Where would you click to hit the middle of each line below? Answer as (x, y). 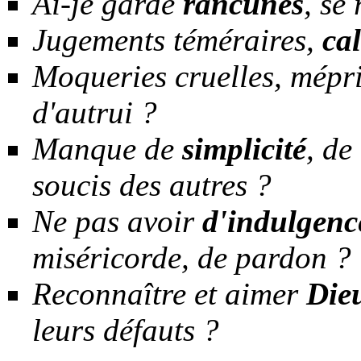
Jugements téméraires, (177, 39)
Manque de (103, 148)
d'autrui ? (95, 112)
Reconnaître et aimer (169, 293)
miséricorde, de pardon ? (192, 257)
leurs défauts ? (126, 330)
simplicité (240, 148)
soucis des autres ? (152, 185)
